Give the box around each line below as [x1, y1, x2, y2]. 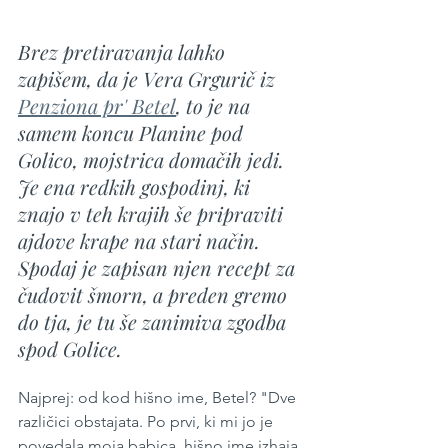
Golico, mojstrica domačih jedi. [18, 146, 289, 174]
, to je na [176, 92, 255, 120]
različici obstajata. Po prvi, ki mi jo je [18, 412, 277, 432]
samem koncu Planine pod [18, 119, 248, 147]
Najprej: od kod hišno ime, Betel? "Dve [18, 388, 300, 408]
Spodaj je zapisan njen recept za [18, 254, 300, 282]
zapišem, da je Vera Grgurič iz [18, 65, 280, 93]
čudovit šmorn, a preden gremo [18, 281, 292, 309]
